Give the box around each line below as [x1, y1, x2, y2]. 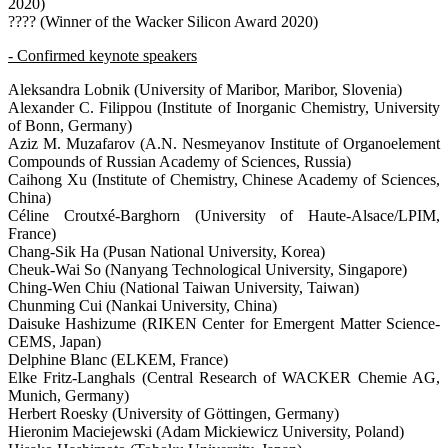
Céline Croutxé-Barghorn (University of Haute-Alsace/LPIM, [8, 206, 440, 224]
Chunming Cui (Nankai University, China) [8, 296, 277, 314]
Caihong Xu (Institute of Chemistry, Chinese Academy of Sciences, [8, 170, 440, 188]
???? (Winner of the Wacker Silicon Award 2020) [8, 12, 318, 30]
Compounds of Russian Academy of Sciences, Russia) [8, 152, 351, 170]
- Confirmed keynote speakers [8, 46, 197, 64]
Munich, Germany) [8, 386, 129, 404]
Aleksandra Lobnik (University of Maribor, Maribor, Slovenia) [8, 80, 402, 98]
